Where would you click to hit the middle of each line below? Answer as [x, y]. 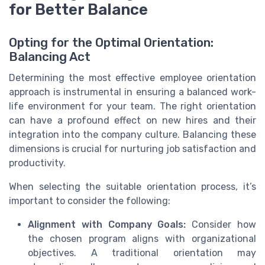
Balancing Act [50, 56]
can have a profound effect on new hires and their [132, 120]
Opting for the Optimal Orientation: [111, 42]
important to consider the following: [90, 201]
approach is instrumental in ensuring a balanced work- [132, 92]
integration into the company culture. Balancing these [132, 134]
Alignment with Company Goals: [107, 224]
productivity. [37, 163]
